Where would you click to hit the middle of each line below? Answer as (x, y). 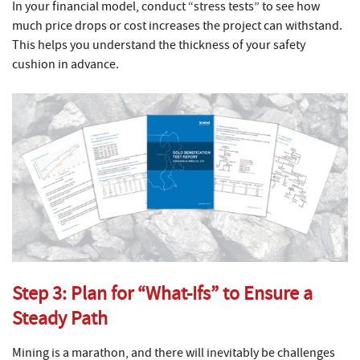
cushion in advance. (65, 64)
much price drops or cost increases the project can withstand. (177, 26)
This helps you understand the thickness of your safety (159, 45)
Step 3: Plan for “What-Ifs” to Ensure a (162, 294)
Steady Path (60, 319)
